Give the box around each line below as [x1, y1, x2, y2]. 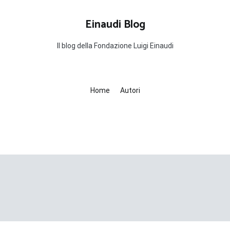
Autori [120, 86, 140, 94]
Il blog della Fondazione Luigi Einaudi [56, 42, 174, 50]
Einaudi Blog [85, 16, 145, 33]
